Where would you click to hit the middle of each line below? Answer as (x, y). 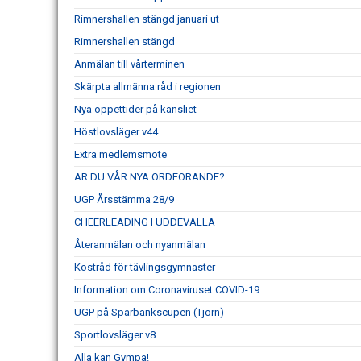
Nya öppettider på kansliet (135, 109)
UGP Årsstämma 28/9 (124, 199)
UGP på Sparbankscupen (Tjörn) (149, 312)
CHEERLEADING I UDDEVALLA (145, 222)
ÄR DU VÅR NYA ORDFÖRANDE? (149, 177)
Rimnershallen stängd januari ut (147, 19)
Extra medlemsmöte (120, 154)
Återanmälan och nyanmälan (140, 245)
